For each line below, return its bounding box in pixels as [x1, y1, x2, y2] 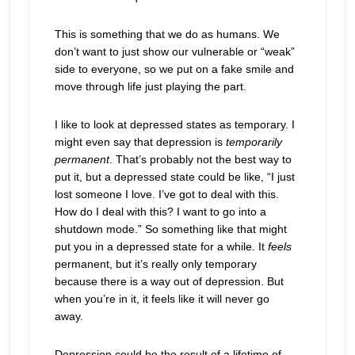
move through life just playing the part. [54, 80, 246, 93]
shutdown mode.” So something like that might [54, 223, 287, 235]
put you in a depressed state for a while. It [54, 240, 268, 253]
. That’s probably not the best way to [109, 153, 292, 166]
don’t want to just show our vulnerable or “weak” [54, 45, 295, 58]
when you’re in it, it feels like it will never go [54, 292, 269, 305]
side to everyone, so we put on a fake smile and [54, 63, 294, 75]
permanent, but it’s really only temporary [54, 258, 257, 270]
